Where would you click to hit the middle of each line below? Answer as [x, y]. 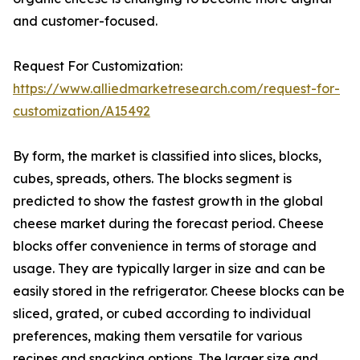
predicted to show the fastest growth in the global [168, 201]
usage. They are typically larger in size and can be [169, 269]
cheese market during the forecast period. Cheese [168, 224]
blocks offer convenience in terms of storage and [165, 246]
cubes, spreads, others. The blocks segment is [152, 179]
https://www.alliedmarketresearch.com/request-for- [176, 89]
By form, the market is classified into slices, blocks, [167, 156]
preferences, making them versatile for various [157, 336]
